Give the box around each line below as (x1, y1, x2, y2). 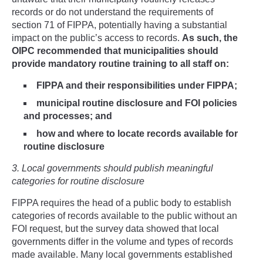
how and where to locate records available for (36, 128, 238, 139)
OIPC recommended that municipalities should (12, 45, 218, 56)
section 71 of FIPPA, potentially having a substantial (12, 19, 227, 30)
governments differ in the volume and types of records (12, 236, 233, 247)
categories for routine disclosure (12, 176, 144, 186)
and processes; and (23, 110, 112, 121)
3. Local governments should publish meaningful (12, 163, 213, 173)
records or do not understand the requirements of (12, 6, 213, 17)
